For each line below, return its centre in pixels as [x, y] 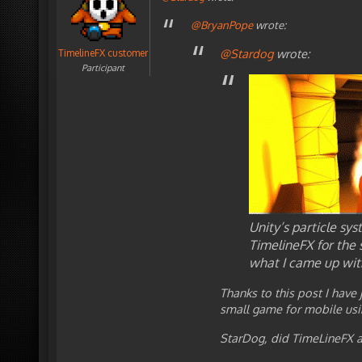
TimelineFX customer [103, 53]
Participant [103, 68]
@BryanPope [222, 25]
